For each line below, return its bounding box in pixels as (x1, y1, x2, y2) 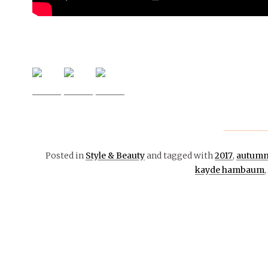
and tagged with (144, 150, 215, 161)
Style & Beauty (85, 150, 145, 161)
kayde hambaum (195, 164, 264, 175)
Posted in (45, 150, 86, 161)
